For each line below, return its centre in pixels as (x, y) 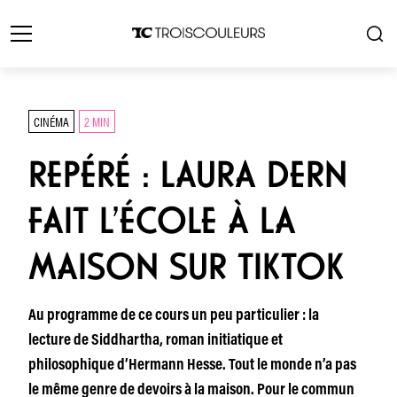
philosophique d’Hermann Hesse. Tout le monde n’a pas (192, 366)
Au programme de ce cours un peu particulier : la (174, 316)
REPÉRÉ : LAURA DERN (188, 175)
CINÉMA (51, 121)
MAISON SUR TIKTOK (186, 267)
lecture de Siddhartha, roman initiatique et (156, 341)
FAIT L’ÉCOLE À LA (162, 221)
